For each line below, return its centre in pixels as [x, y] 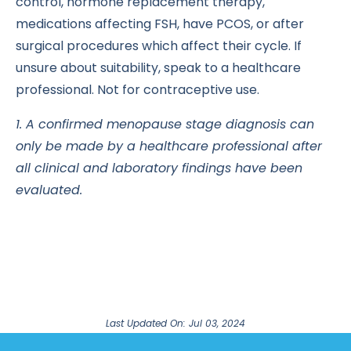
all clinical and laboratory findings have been [159, 168]
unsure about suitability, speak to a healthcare [158, 68]
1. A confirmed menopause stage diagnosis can [165, 125]
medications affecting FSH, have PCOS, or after [160, 24]
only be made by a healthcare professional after [169, 147]
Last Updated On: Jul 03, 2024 [175, 324]
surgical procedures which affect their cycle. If [159, 46]
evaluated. [49, 190]
